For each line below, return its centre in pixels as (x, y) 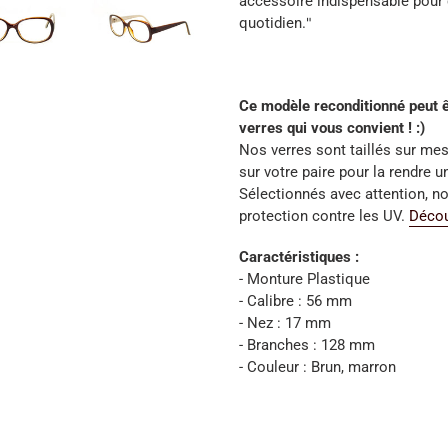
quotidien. (272, 22)
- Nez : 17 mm (285, 323)
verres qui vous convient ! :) (332, 127)
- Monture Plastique (304, 279)
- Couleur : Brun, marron (317, 367)
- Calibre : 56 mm (295, 301)
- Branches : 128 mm (309, 345)
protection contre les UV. (324, 215)
